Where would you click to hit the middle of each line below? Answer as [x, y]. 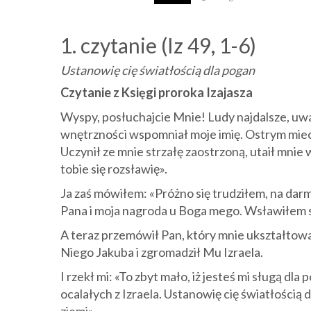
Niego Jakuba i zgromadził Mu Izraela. [162, 252]
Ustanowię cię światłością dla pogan [158, 70]
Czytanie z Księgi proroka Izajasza [157, 92]
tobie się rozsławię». [114, 169]
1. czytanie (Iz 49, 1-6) [158, 45]
